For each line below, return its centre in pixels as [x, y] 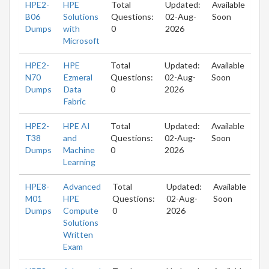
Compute [81, 210]
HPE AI [77, 125]
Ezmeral [78, 77]
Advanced [82, 186]
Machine [79, 150]
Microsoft [81, 40]
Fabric [74, 101]
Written [78, 234]
